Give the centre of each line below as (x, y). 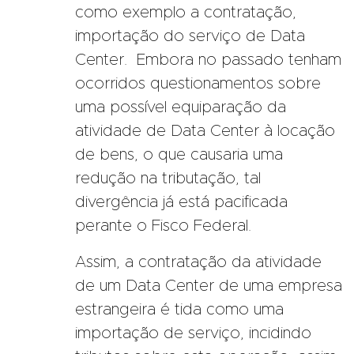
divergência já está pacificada (181, 202)
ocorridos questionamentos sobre (198, 83)
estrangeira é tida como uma (179, 309)
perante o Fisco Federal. (163, 226)
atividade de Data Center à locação (205, 131)
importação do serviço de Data (190, 36)
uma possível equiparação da (181, 107)
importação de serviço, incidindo (193, 333)
